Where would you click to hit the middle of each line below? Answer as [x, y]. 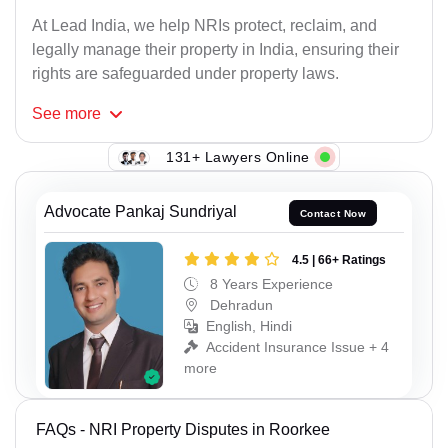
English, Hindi [249, 325]
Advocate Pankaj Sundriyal [140, 212]
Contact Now [333, 213]
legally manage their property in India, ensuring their [215, 50]
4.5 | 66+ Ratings [339, 259]
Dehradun [239, 304]
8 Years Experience [269, 283]
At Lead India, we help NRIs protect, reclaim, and [204, 26]
